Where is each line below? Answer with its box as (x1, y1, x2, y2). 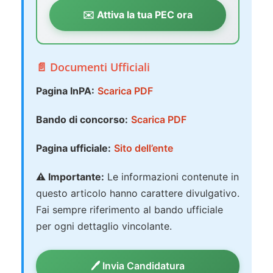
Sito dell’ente (114, 142, 173, 155)
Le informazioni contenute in (104, 171, 239, 183)
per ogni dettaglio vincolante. (36, 220, 172, 233)
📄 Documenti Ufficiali (36, 59, 150, 75)
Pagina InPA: (36, 85, 94, 97)
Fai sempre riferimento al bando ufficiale (36, 204, 223, 216)
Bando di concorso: (36, 113, 128, 126)
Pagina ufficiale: (36, 142, 111, 155)
